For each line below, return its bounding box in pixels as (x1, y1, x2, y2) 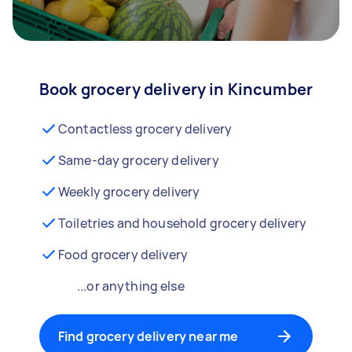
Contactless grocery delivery (57, 120, 233, 137)
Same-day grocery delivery (57, 152, 219, 169)
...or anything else (76, 277, 185, 295)
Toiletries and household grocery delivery (57, 214, 307, 232)
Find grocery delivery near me (57, 328, 239, 345)
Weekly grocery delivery (57, 183, 200, 200)
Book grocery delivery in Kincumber (38, 79, 313, 100)
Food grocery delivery (57, 246, 189, 263)
